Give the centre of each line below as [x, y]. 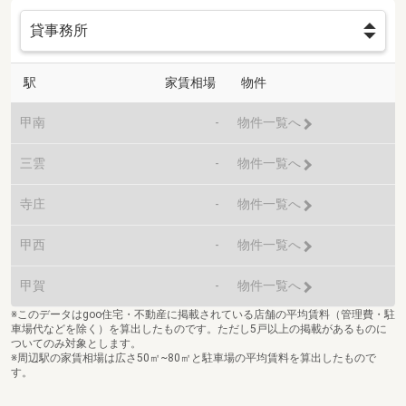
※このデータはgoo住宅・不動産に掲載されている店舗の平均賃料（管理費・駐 [203, 315]
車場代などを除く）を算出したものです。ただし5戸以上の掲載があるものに [199, 329]
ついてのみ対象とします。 [76, 344]
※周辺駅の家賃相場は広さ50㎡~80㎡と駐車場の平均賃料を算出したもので [193, 358]
